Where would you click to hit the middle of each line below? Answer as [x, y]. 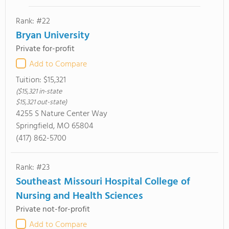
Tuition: [30, 80]
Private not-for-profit [53, 210]
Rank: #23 [33, 168]
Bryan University [53, 36]
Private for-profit [45, 49]
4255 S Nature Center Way [62, 114]
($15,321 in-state [39, 92]
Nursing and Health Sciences [79, 196]
